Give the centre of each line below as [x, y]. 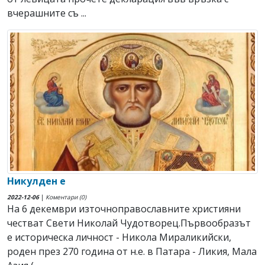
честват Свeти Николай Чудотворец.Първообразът [129, 223]
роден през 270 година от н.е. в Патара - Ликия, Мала [132, 251]
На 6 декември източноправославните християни [124, 209]
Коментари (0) [66, 197]
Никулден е [36, 181]
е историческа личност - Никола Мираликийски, [119, 237]
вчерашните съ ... [47, 13]
